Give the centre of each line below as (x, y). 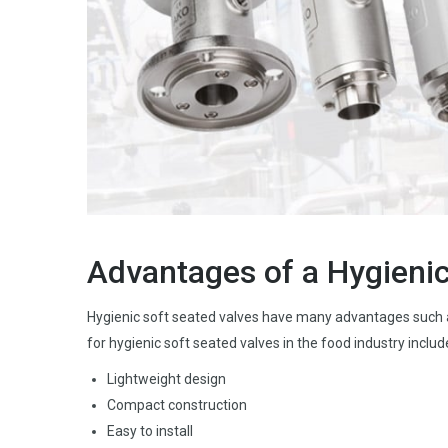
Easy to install (150, 431)
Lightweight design (166, 379)
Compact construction (177, 405)
